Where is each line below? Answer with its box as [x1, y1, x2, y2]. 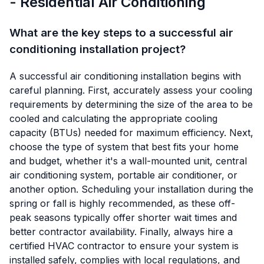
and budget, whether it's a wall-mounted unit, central [9, 154, 247, 167]
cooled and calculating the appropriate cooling [9, 112, 217, 124]
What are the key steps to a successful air [9, 26, 233, 40]
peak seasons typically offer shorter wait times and [9, 211, 237, 223]
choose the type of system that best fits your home [9, 140, 239, 153]
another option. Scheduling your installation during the [9, 183, 253, 195]
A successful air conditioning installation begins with [9, 70, 241, 82]
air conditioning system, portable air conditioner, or [9, 169, 237, 181]
